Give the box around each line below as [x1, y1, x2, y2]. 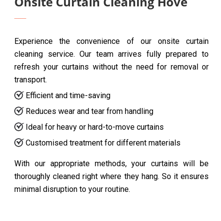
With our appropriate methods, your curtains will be [14, 159, 209, 169]
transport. [14, 75, 47, 85]
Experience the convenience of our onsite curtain [14, 37, 209, 46]
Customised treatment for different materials [26, 138, 181, 148]
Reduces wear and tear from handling [26, 107, 153, 116]
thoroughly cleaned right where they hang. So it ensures [14, 172, 209, 182]
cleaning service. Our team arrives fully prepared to [14, 49, 209, 59]
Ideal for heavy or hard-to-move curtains [26, 122, 164, 132]
